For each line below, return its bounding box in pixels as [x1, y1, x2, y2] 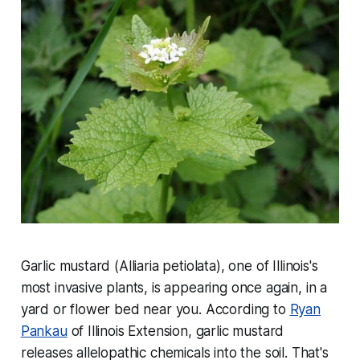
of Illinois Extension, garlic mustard [67, 323, 284, 340]
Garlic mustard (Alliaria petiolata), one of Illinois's [20, 258, 318, 275]
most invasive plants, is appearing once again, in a [20, 280, 328, 297]
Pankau [20, 323, 67, 340]
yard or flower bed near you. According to [20, 301, 290, 318]
